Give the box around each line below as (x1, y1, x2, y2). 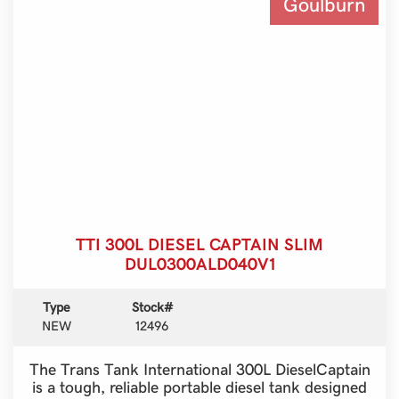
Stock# (131, 297, 173, 316)
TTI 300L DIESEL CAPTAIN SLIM (76, 232, 323, 256)
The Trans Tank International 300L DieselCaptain (28, 357, 370, 380)
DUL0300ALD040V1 (124, 251, 275, 275)
